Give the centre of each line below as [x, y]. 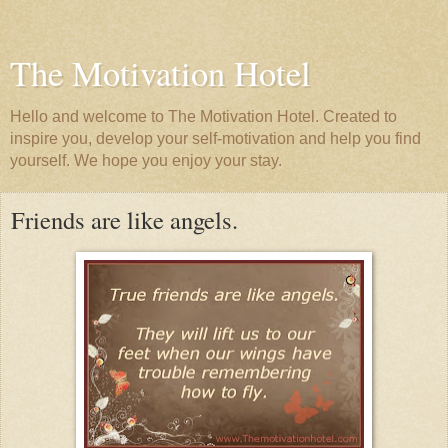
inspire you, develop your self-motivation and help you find [215, 138]
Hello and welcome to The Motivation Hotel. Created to [203, 116]
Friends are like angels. [124, 219]
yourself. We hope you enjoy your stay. [146, 160]
